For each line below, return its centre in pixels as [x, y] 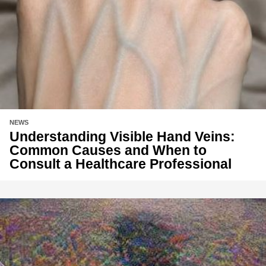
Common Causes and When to [108, 151]
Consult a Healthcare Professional [121, 164]
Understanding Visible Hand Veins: [122, 137]
